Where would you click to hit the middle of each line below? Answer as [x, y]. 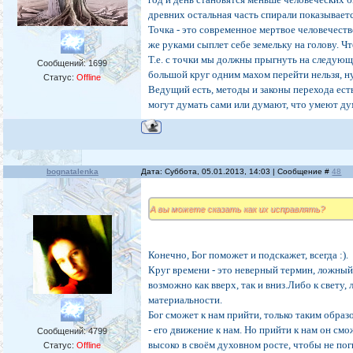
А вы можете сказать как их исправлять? [238, 209]
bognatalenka [72, 172]
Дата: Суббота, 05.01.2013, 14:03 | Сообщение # [237, 172]
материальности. [186, 300]
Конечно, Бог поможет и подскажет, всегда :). [249, 255]
